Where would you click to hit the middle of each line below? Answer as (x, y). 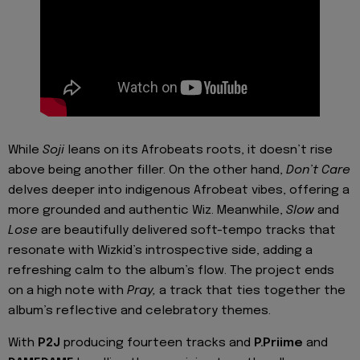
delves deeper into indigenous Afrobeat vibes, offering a (179, 190)
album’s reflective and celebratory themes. (139, 311)
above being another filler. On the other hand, (147, 170)
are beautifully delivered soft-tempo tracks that (187, 230)
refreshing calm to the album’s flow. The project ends (171, 270)
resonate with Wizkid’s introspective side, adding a (160, 250)
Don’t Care (318, 170)
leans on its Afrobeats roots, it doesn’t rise (198, 150)
